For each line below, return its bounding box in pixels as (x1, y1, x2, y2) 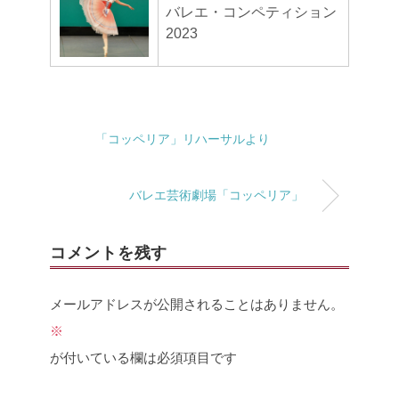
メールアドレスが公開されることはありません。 (50, 296, 344, 312)
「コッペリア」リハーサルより (95, 132, 270, 146)
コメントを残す (50, 243, 168, 262)
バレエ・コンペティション (166, 4, 337, 20)
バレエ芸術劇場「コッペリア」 (129, 188, 304, 202)
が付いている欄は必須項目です (50, 349, 237, 365)
